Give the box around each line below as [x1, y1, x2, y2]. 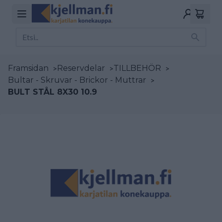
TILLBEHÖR [113, 63, 161, 73]
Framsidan [8, 63, 49, 73]
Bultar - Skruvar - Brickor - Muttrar [8, 75, 146, 85]
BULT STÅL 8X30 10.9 [8, 87, 97, 97]
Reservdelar [57, 63, 105, 73]
